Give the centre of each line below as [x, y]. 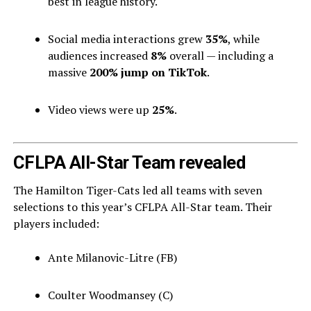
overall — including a [220, 56]
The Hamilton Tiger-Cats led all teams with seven [137, 190]
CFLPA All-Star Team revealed [129, 162]
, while [243, 39]
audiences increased [99, 56]
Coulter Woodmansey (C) [110, 295]
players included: [56, 224]
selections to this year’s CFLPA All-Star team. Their [142, 207]
